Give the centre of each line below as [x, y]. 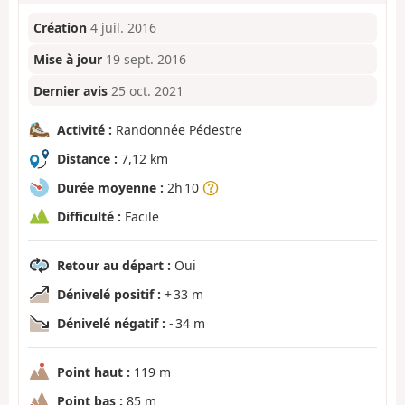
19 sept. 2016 [146, 60]
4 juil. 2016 [124, 28]
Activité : [85, 129]
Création [61, 28]
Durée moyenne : [110, 187]
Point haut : [94, 372]
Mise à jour [68, 60]
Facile [140, 216]
